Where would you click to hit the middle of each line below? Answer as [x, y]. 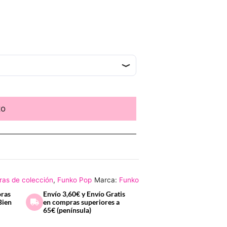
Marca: [107, 180]
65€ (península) [67, 210]
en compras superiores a [81, 202]
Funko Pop [74, 180]
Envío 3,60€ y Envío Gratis [84, 194]
